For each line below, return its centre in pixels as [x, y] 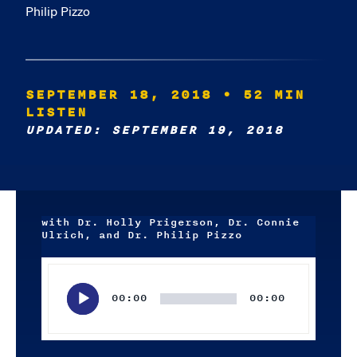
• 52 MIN [264, 95]
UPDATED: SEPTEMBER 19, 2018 [155, 130]
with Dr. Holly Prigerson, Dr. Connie [171, 222]
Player [56, 285]
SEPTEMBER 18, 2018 [119, 95]
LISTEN [57, 112]
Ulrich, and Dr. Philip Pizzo [142, 235]
